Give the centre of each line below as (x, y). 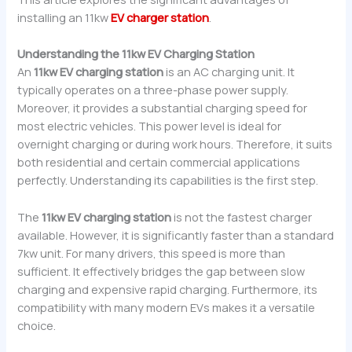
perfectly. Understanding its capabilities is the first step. (168, 180)
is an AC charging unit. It (229, 72)
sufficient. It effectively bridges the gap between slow (161, 271)
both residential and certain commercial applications (159, 162)
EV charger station (160, 17)
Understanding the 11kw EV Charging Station (136, 54)
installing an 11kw (64, 17)
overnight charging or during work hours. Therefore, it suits (175, 144)
